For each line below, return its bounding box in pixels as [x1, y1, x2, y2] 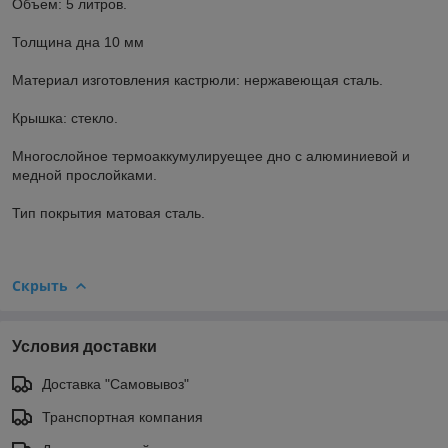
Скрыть [12, 275, 68, 295]
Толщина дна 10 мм [12, 33, 144, 50]
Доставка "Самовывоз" [42, 375, 189, 392]
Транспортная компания [42, 408, 203, 425]
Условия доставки [12, 337, 157, 355]
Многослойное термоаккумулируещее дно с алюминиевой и [12, 147, 410, 164]
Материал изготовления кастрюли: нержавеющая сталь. [12, 71, 383, 88]
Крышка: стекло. [12, 109, 118, 126]
